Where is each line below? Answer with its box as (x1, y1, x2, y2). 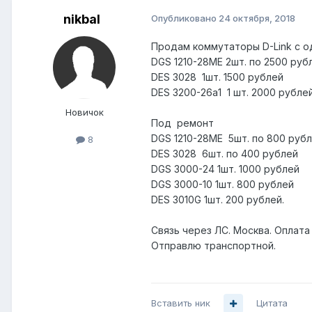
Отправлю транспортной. (151, 240, 276, 252)
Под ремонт (151, 117, 214, 130)
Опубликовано (151, 13, 219, 24)
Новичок (65, 107, 104, 118)
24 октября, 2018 (219, 13, 295, 24)
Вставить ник (151, 297, 210, 309)
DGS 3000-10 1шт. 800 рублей (151, 178, 294, 191)
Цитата (256, 297, 288, 309)
